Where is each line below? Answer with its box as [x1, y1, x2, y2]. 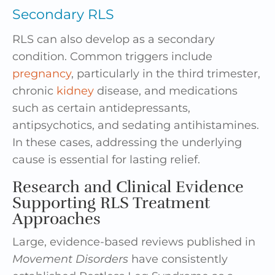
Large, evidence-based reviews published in [12, 234, 255, 249]
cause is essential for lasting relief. [12, 152, 200, 166]
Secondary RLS [12, 6, 114, 23]
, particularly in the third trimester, [71, 66, 260, 80]
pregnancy [12, 66, 71, 80]
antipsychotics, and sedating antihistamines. [12, 118, 259, 132]
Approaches [12, 208, 101, 229]
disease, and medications [94, 83, 238, 98]
